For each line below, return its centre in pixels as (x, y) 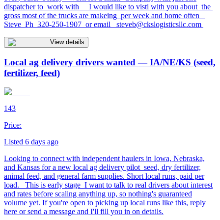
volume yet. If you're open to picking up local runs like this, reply (105, 203)
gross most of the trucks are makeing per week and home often (105, 15)
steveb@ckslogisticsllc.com (159, 24)
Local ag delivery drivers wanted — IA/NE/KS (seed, (110, 62)
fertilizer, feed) (32, 73)
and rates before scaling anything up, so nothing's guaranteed (98, 194)
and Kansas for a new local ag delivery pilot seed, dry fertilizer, (102, 167)
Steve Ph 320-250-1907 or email (60, 24)
